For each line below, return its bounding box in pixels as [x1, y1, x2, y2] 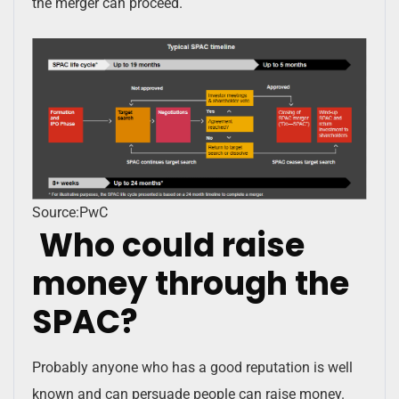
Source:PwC [32, 203, 108, 221]
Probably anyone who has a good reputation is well [32, 358, 353, 376]
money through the [32, 260, 349, 306]
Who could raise [32, 222, 305, 268]
